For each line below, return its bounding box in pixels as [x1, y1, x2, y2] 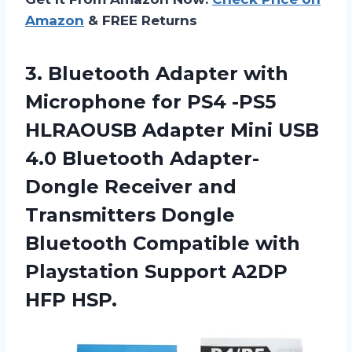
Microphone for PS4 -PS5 [25, 90, 276, 114]
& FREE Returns [84, 13, 197, 29]
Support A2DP [145, 260, 288, 284]
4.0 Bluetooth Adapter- [25, 147, 259, 170]
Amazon [25, 13, 84, 29]
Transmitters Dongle [25, 203, 235, 227]
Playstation [25, 260, 145, 284]
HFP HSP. [25, 288, 117, 312]
